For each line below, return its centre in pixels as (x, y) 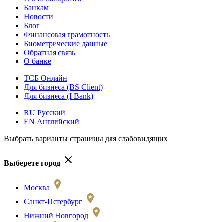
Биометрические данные (65, 43)
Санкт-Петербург (53, 201)
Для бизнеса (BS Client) (63, 87)
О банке (37, 61)
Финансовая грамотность (67, 34)
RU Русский (45, 113)
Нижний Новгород (56, 215)
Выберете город (32, 163)
